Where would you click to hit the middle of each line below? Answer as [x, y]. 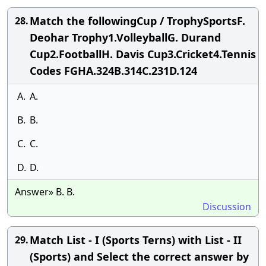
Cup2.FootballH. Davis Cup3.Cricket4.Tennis [143, 54]
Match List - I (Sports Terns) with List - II [136, 240]
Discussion [227, 207]
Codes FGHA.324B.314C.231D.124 [113, 71]
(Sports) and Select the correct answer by [139, 256]
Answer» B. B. [45, 192]
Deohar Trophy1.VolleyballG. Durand [125, 37]
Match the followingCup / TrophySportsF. [137, 21]
